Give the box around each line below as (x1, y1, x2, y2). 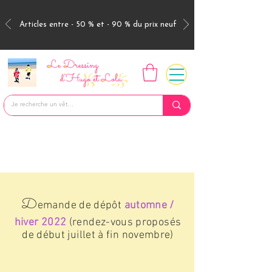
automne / (124, 199, 174, 212)
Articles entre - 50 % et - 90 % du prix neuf (19, 21, 177, 29)
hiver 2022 (14, 216, 67, 229)
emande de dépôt (37, 199, 124, 212)
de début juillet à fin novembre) (22, 228, 174, 242)
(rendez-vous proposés (66, 216, 182, 229)
